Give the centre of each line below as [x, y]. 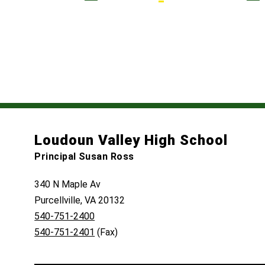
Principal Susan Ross [84, 157]
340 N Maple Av [68, 185]
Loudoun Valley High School [131, 140]
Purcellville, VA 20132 [80, 201]
